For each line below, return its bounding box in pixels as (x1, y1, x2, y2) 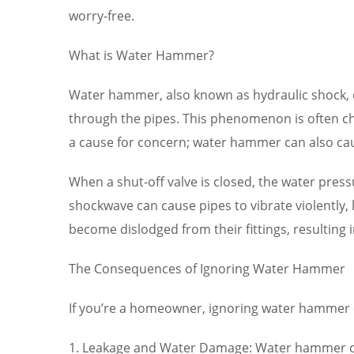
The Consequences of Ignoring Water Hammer (69, 259, 345, 277)
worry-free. (69, 6, 134, 24)
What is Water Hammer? (69, 46, 214, 64)
